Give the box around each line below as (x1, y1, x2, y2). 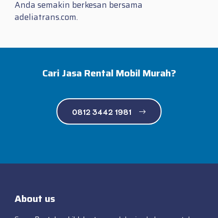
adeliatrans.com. (15, 11, 78, 24)
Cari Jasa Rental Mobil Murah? (42, 65, 176, 81)
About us (15, 191, 55, 207)
